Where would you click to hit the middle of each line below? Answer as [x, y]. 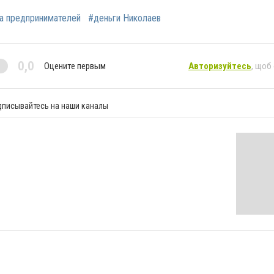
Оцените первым [75, 66]
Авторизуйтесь [220, 66]
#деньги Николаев [124, 18]
